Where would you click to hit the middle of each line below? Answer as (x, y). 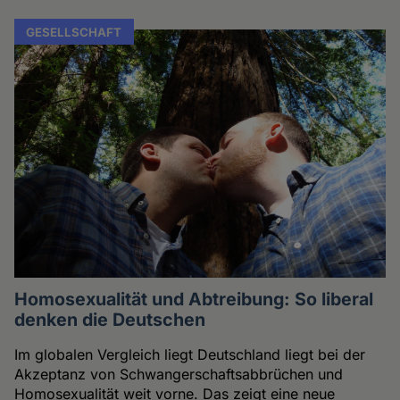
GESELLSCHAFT (74, 32)
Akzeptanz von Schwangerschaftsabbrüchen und (179, 374)
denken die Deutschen (110, 319)
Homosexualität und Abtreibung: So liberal (194, 299)
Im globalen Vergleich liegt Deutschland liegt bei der (190, 354)
